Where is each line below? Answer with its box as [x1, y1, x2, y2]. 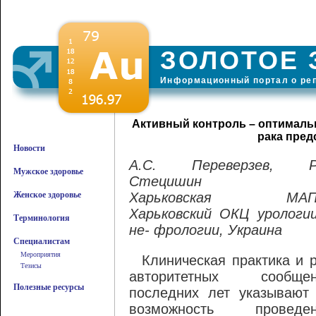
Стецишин [129, 174, 202, 189]
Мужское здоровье [13, 166, 83, 176]
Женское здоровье [13, 190, 81, 200]
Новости [13, 143, 45, 153]
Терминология [13, 213, 70, 223]
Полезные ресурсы [13, 282, 84, 292]
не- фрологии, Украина [129, 222, 282, 238]
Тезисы [20, 262, 42, 269]
